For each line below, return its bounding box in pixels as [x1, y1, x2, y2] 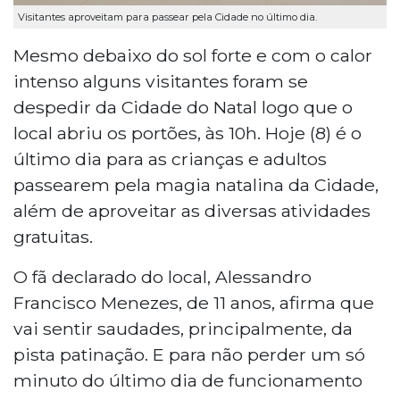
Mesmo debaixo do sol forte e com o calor [13, 44, 372, 66]
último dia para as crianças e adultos [13, 147, 327, 170]
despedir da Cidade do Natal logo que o [13, 96, 353, 118]
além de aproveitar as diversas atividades [13, 199, 371, 221]
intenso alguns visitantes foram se [13, 70, 308, 92]
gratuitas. [13, 225, 93, 247]
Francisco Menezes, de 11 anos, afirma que [13, 291, 374, 313]
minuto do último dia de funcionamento [13, 369, 362, 391]
